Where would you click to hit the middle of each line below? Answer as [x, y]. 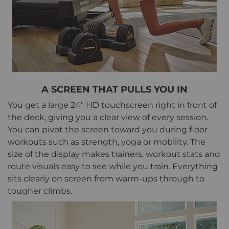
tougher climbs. [41, 191]
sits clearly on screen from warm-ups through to [106, 179]
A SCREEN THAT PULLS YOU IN [114, 90]
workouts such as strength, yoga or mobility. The [107, 142]
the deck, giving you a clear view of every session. [108, 118]
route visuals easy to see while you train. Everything [113, 167]
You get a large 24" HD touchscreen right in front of [112, 105]
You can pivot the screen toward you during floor [108, 130]
